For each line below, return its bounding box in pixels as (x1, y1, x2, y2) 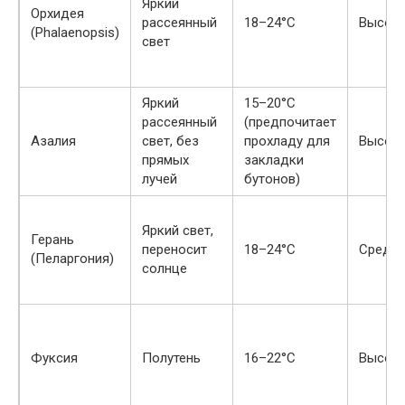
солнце (142, 260, 187, 277)
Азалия (31, 133, 76, 149)
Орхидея (31, 5, 84, 22)
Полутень (142, 350, 201, 366)
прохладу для (244, 133, 330, 149)
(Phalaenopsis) (31, 24, 119, 41)
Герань (31, 231, 74, 248)
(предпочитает (244, 114, 336, 130)
